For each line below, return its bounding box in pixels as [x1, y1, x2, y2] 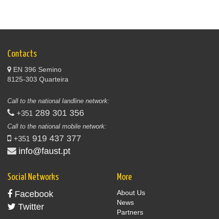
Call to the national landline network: [7, 97, 109, 105]
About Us [117, 189, 145, 197]
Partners [117, 208, 143, 217]
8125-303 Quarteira [7, 75, 68, 84]
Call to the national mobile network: [7, 123, 107, 131]
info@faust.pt [19, 146, 70, 156]
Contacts [7, 49, 37, 59]
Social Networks [7, 173, 59, 182]
